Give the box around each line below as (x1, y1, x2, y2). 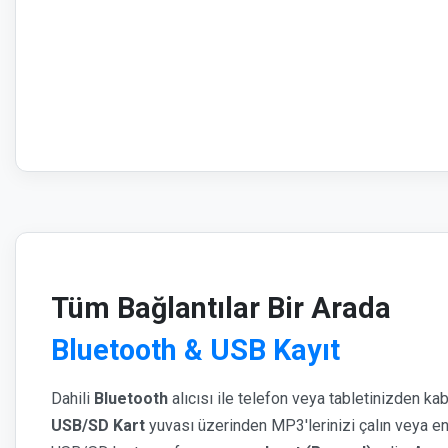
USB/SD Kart (51, 416, 145, 435)
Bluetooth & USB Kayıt (51, 333, 340, 367)
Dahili (51, 389, 94, 408)
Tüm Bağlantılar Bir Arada (51, 291, 391, 325)
